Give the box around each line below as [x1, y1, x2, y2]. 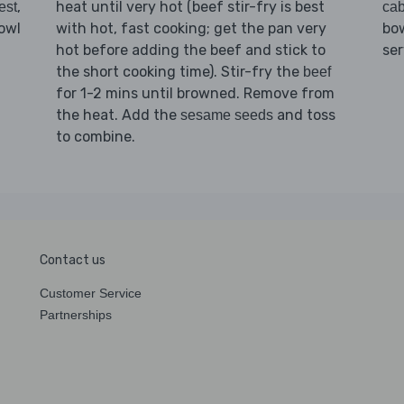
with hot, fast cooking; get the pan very [55, 19, 326, 37]
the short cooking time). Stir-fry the [55, 62, 303, 80]
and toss [272, 106, 335, 124]
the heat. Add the [55, 106, 180, 124]
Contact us [40, 252, 106, 268]
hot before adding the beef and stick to [55, 41, 326, 59]
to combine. [55, 127, 135, 145]
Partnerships [40, 307, 112, 322]
